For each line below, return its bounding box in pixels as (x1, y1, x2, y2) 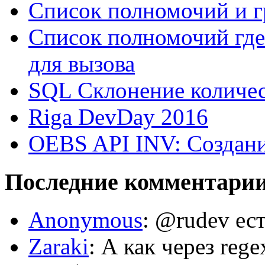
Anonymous (28, 207, 143, 233)
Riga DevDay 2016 (28, 104, 208, 130)
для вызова (28, 51, 135, 76)
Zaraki (28, 234, 89, 260)
